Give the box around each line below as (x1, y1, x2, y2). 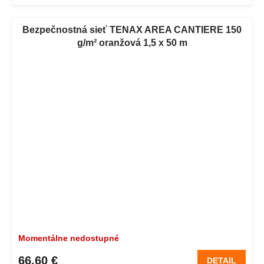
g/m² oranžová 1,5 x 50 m (77, 38, 187, 48)
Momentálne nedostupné (18, 233, 119, 243)
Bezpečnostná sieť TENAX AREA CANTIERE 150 (22, 25, 242, 35)
